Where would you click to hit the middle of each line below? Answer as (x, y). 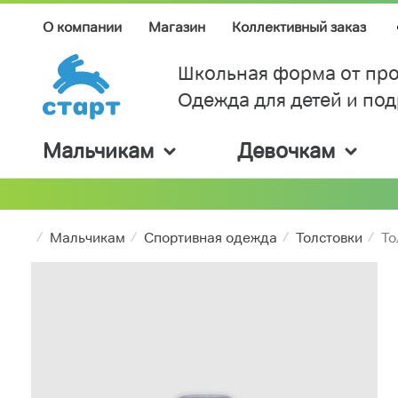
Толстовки (329, 238)
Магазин (177, 27)
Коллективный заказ (299, 27)
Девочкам (286, 151)
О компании (82, 27)
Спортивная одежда (211, 238)
